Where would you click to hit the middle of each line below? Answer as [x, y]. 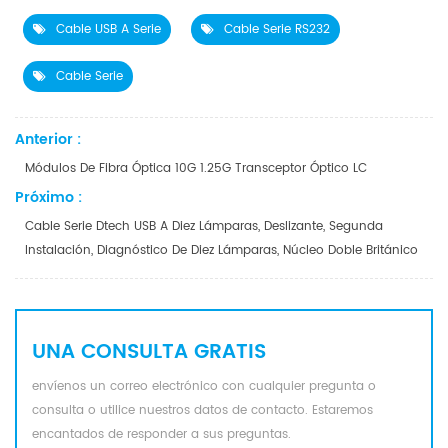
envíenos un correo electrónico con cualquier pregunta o [204, 387]
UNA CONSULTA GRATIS [149, 353]
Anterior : [48, 140]
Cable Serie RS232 [277, 30]
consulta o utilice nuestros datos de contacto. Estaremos [202, 411]
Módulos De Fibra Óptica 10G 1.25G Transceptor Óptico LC [196, 169]
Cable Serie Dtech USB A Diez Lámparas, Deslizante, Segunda [204, 227]
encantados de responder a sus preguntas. [161, 435]
